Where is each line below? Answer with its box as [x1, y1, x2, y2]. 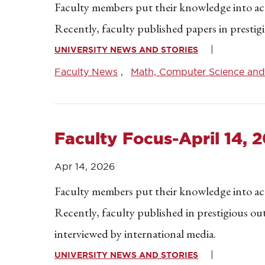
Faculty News [54, 66, 118, 77]
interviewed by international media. [54, 226, 216, 241]
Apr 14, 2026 [54, 161, 115, 172]
